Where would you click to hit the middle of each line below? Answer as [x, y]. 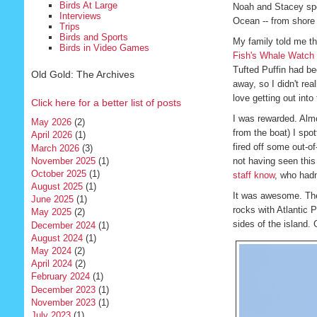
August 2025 [57, 187]
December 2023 [63, 289]
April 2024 [51, 264]
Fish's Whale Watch [273, 55]
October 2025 [58, 173]
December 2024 [63, 225]
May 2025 [51, 212]
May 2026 [51, 122]
